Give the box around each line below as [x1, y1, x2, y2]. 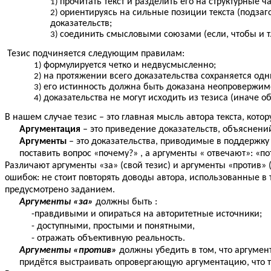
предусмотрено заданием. [5, 185, 115, 195]
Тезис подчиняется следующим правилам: [5, 49, 184, 59]
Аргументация [19, 125, 83, 135]
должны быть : [93, 197, 157, 207]
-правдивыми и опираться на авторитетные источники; [31, 209, 262, 220]
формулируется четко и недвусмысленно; [44, 60, 216, 71]
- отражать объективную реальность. [19, 233, 185, 244]
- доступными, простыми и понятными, [19, 221, 195, 232]
